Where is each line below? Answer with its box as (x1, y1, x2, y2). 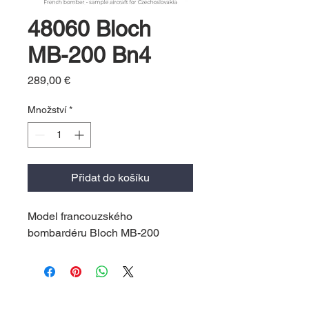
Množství (28, 104, 66, 115)
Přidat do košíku (71, 171, 150, 184)
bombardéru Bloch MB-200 (28, 226, 159, 239)
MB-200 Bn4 (28, 42, 151, 68)
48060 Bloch (28, 16, 151, 41)
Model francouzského (28, 210, 132, 223)
